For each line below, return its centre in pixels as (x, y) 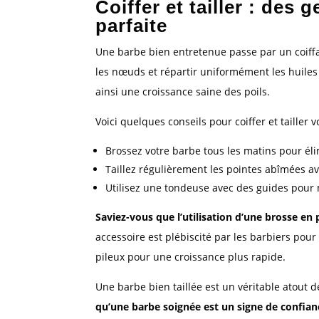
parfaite (132, 26)
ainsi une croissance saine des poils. (183, 92)
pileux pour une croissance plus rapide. (191, 257)
